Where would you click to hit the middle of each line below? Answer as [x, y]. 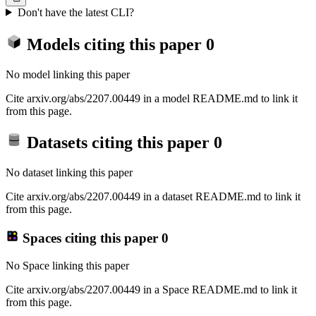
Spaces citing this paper [90, 238]
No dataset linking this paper [69, 173]
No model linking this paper [68, 74]
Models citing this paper [114, 44]
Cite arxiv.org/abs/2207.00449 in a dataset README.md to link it [153, 197]
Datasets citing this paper [118, 143]
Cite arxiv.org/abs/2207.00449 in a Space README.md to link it [151, 289]
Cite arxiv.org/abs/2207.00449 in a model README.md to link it [152, 98]
